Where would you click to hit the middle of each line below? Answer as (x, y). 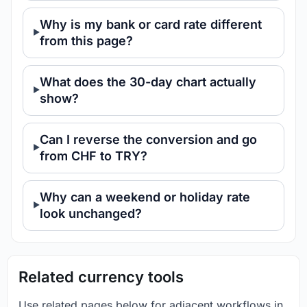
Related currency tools (101, 277)
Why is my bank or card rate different (151, 24)
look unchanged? (91, 213)
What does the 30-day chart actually (148, 82)
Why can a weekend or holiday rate (145, 197)
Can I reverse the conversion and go (148, 139)
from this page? (86, 40)
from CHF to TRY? (94, 156)
